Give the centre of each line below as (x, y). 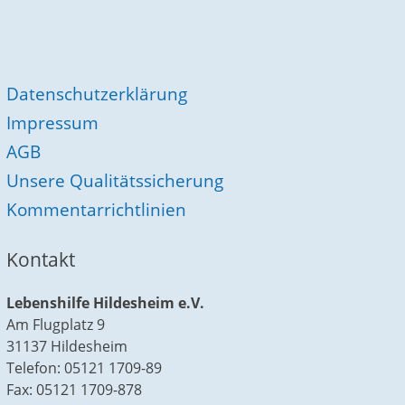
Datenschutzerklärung (97, 93)
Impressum (53, 122)
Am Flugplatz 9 (56, 325)
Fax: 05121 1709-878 (75, 390)
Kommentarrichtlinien (97, 209)
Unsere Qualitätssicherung (115, 180)
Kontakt (41, 259)
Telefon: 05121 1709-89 (85, 368)
